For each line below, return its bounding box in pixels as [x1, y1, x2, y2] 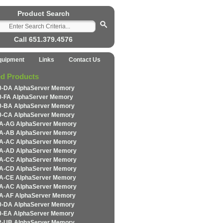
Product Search [17, 9, 70, 17]
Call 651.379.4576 [14, 35, 73, 43]
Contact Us [68, 56, 101, 63]
